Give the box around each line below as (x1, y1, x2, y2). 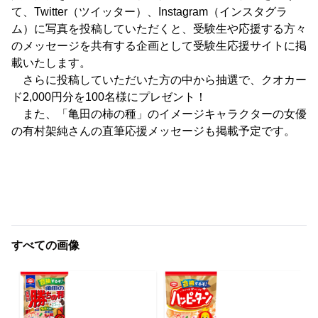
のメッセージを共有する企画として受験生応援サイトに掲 (11, 40, 307, 52)
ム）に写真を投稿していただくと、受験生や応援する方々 (11, 23, 307, 35)
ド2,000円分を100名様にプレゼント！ (11, 91, 207, 103)
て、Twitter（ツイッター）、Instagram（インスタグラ (11, 6, 287, 18)
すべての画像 (11, 239, 79, 251)
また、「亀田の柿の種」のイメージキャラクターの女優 (11, 108, 307, 120)
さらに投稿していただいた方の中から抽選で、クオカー (11, 74, 307, 86)
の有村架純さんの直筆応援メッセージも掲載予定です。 (11, 125, 295, 137)
